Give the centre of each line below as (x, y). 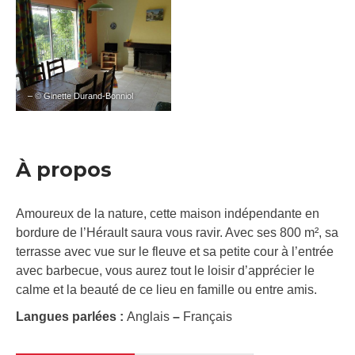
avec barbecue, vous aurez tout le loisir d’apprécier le (165, 271)
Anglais (150, 317)
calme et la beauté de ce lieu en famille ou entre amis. (166, 290)
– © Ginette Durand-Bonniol (80, 96)
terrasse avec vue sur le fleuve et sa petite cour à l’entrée (175, 252)
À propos (64, 170)
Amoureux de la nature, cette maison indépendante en (168, 214)
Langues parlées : (71, 317)
